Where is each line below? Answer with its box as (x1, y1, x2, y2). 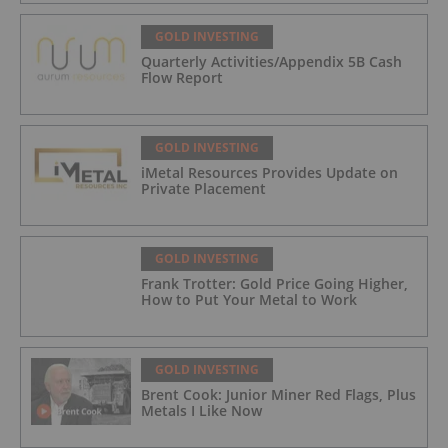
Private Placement (141, 179, 266, 199)
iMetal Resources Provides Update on (141, 163, 398, 183)
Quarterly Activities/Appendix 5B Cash (141, 52, 402, 72)
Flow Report (141, 68, 223, 88)
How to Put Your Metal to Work (141, 290, 357, 310)
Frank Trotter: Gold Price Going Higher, (141, 274, 408, 294)
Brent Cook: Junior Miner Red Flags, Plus (141, 385, 416, 405)
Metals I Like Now (141, 401, 262, 421)
